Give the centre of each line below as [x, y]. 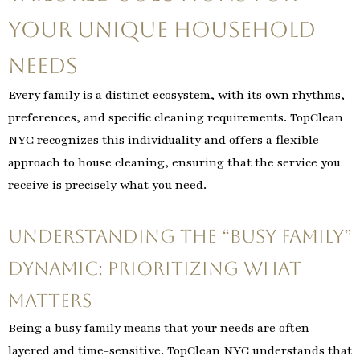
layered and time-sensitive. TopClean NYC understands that [180, 350]
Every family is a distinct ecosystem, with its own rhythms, [176, 95]
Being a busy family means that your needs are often [159, 327]
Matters [50, 300]
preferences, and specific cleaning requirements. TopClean [176, 118]
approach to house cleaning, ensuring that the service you [174, 163]
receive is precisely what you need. [107, 185]
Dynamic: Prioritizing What [155, 268]
